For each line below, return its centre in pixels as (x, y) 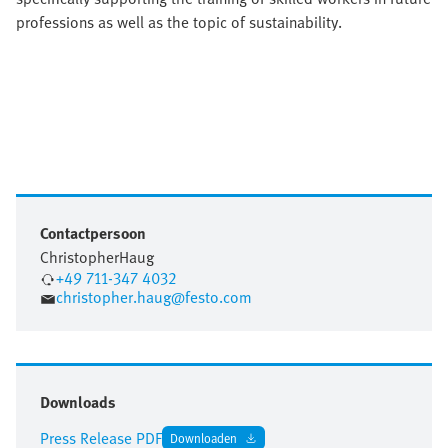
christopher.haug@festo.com (154, 297)
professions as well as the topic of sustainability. (179, 22)
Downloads (78, 402)
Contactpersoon (93, 233)
